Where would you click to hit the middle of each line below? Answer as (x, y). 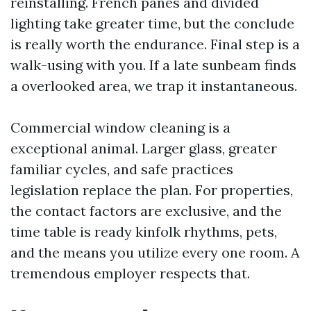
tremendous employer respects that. (130, 273)
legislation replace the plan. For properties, (152, 190)
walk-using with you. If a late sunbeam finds (153, 65)
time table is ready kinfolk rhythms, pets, (144, 232)
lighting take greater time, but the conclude (152, 23)
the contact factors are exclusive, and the (146, 211)
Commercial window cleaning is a (120, 127)
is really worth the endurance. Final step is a (155, 44)
